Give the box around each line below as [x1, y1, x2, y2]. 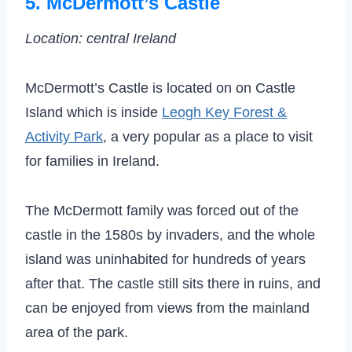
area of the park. [25, 324, 128, 341]
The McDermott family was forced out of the [25, 203, 299, 219]
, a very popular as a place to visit [103, 129, 313, 145]
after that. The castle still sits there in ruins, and [25, 276, 321, 292]
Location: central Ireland [25, 31, 176, 47]
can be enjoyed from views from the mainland [25, 300, 310, 317]
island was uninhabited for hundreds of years [25, 251, 306, 268]
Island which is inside [25, 104, 162, 121]
